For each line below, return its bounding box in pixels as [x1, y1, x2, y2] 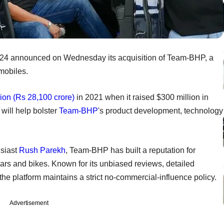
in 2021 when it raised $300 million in [74, 92, 208, 101]
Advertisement [9, 199, 48, 206]
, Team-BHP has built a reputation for [65, 145, 195, 154]
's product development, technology [98, 106, 223, 115]
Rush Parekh [19, 145, 65, 154]
